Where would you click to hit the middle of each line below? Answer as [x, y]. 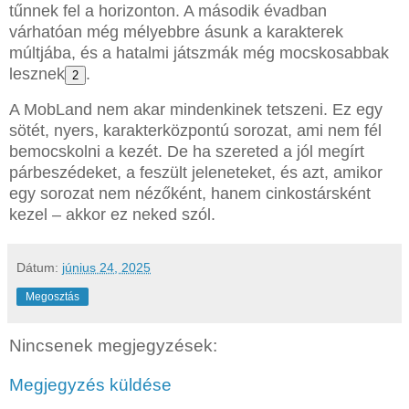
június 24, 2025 [106, 267]
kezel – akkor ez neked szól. [112, 214]
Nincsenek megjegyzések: [113, 345]
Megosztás [52, 296]
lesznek [37, 73]
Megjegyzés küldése [90, 385]
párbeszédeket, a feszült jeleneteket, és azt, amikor [196, 172]
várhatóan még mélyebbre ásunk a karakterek [176, 31]
